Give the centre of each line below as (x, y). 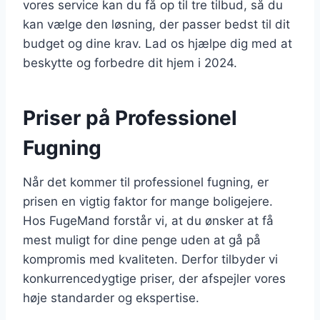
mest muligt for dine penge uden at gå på (142, 240)
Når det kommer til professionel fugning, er (146, 182)
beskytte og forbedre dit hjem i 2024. (130, 62)
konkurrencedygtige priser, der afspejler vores (154, 278)
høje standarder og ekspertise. (111, 297)
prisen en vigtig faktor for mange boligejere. (148, 201)
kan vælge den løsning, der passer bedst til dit (156, 24)
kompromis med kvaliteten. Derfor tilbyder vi (150, 259)
